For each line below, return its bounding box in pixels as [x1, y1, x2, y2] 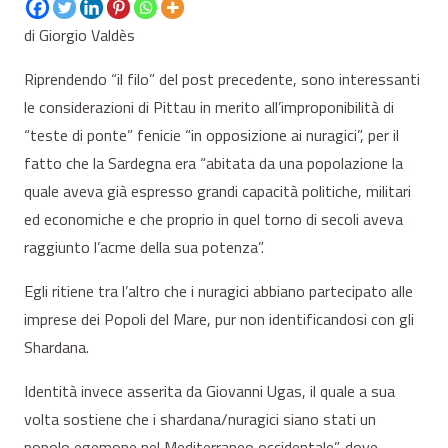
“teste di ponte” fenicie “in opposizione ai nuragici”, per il [24, 123, 399, 148]
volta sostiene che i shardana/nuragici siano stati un [24, 407, 376, 432]
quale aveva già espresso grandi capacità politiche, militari [24, 179, 411, 204]
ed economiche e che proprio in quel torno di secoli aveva [24, 207, 403, 232]
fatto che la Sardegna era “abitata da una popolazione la [24, 151, 403, 176]
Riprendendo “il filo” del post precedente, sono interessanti [24, 67, 420, 92]
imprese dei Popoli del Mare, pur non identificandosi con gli [24, 307, 414, 332]
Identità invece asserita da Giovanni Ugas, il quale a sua [24, 379, 395, 404]
